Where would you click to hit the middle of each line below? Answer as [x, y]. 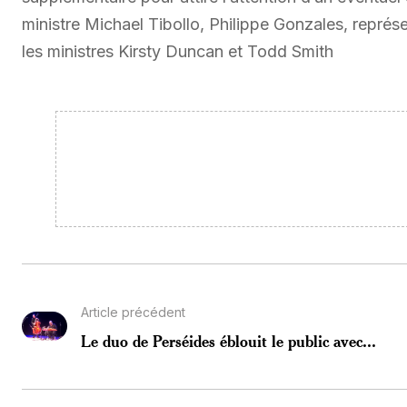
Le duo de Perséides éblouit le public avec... [228, 340]
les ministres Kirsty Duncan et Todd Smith [178, 51]
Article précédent [133, 312]
